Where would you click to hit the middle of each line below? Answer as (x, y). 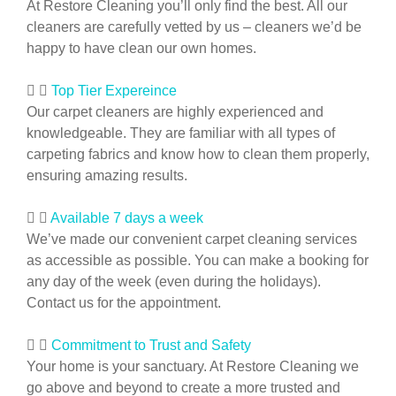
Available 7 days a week (127, 217)
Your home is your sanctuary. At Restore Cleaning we (193, 366)
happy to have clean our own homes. (141, 48)
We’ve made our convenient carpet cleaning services (192, 239)
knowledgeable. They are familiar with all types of (181, 133)
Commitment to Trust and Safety (151, 345)
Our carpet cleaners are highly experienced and (175, 111)
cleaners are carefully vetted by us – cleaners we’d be (194, 27)
